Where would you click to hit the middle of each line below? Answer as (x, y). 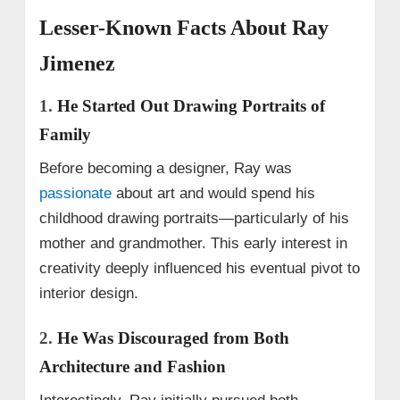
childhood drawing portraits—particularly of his (194, 218)
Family (65, 134)
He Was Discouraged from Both (173, 337)
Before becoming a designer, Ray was (165, 168)
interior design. (88, 293)
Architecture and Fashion (132, 366)
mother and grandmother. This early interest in (193, 243)
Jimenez (77, 63)
